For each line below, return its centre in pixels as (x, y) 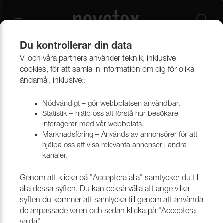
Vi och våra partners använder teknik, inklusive (98, 59)
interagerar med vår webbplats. (93, 125)
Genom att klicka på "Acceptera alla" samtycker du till (110, 179)
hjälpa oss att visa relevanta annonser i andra (114, 146)
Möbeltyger (124, 60)
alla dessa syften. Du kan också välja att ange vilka (105, 190)
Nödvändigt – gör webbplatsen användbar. (111, 104)
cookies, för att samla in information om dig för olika (107, 70)
